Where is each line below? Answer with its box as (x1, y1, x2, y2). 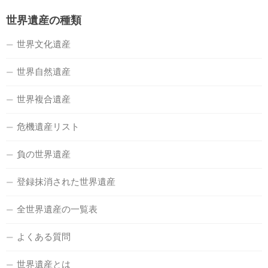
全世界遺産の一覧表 (17, 203, 98, 214)
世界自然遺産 (17, 66, 71, 77)
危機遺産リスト (17, 121, 80, 132)
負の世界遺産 (17, 148, 71, 159)
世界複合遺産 (17, 93, 71, 104)
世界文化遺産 (17, 38, 71, 49)
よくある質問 (17, 231, 71, 242)
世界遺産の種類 (6, 14, 81, 26)
